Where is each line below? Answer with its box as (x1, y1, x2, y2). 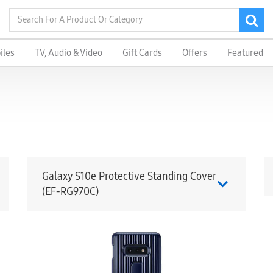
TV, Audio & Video (34, 47, 102, 59)
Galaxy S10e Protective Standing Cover (42, 169, 216, 183)
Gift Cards (122, 47, 162, 59)
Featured (227, 47, 263, 59)
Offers (182, 47, 207, 59)
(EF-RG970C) (42, 185, 99, 198)
